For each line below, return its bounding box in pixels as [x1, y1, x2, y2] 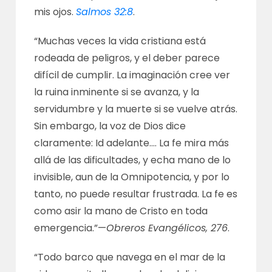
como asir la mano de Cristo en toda [34, 204, 208, 218]
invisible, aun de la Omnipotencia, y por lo [34, 170, 230, 184]
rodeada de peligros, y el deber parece [34, 51, 220, 65]
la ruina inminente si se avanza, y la [34, 85, 200, 99]
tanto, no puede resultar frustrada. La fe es [34, 187, 238, 201]
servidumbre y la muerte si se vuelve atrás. [34, 102, 238, 116]
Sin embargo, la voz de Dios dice [34, 119, 186, 133]
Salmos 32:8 [76, 5, 134, 19]
